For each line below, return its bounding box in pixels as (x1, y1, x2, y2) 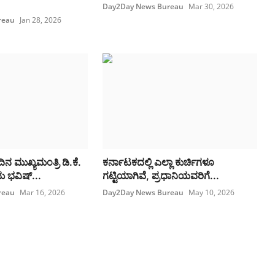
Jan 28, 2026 (19, 15, 61, 26)
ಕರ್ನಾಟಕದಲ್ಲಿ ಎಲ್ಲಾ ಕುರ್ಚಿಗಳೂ (103, 156, 215, 169)
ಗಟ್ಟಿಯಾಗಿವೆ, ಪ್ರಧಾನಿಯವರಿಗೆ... (103, 169, 220, 182)
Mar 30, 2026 (188, 1, 234, 12)
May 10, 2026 (188, 187, 235, 198)
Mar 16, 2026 (19, 187, 65, 198)
